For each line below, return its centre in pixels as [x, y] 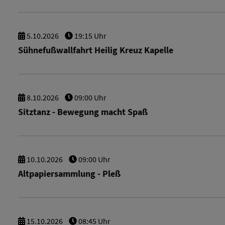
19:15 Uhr [90, 36]
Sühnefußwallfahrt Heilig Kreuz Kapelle [96, 50]
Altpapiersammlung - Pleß [69, 174]
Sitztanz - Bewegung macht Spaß [83, 112]
